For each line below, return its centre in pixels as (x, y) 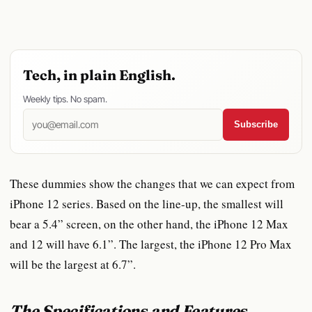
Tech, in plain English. (99, 75)
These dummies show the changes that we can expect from (152, 183)
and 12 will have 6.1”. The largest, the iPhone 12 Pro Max (151, 244)
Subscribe (256, 125)
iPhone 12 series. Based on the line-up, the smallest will (147, 203)
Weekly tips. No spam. (65, 99)
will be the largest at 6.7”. (73, 264)
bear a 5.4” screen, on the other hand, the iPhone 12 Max (149, 224)
